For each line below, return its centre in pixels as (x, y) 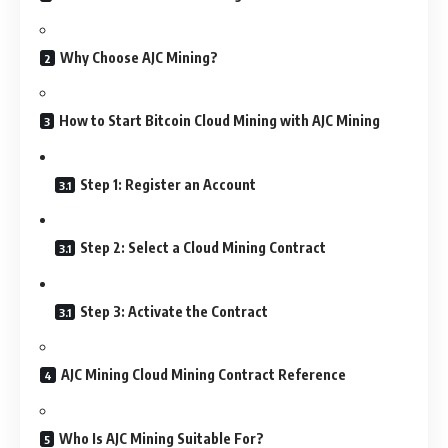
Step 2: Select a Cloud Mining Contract (203, 248)
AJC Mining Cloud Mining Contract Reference (203, 375)
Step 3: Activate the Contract (174, 311)
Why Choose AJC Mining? (139, 57)
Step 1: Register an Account (168, 184)
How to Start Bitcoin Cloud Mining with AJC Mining (219, 121)
